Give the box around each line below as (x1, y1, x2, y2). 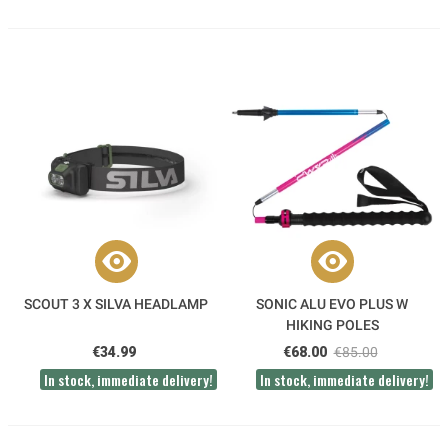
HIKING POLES (285, 317, 379, 334)
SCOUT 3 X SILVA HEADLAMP (24, 296, 208, 313)
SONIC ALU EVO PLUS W (256, 296, 408, 313)
